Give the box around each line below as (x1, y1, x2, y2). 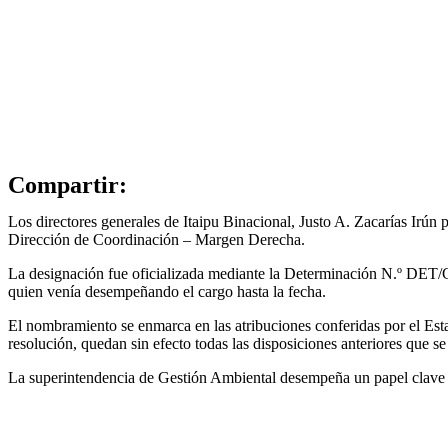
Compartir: (8, 172, 127, 198)
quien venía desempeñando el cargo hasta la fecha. (8, 283, 326, 300)
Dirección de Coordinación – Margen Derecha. (8, 231, 305, 248)
